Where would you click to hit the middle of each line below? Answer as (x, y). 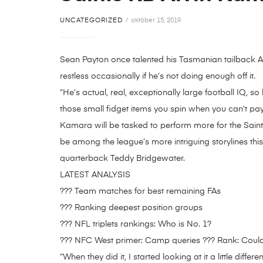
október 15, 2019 (156, 20)
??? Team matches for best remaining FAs (140, 191)
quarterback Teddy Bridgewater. (122, 158)
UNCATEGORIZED (91, 20)
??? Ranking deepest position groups (131, 208)
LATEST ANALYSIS (95, 175)
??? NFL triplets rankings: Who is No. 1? (136, 224)
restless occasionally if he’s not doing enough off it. (158, 76)
